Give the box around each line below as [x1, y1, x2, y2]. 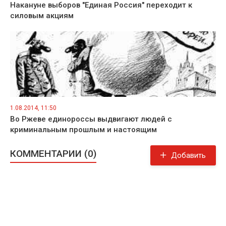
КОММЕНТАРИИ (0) [10, 147, 96, 159]
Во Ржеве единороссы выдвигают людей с [10, 114, 172, 124]
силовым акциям [10, 11, 74, 20]
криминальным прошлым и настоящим [10, 125, 157, 134]
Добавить [171, 150, 206, 160]
